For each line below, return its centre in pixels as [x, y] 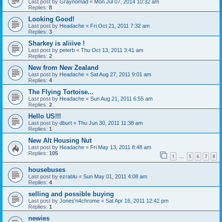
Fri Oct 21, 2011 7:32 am [120, 26]
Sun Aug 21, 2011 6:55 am [121, 99]
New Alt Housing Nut [60, 141]
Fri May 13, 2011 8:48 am [121, 147]
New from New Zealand [63, 68]
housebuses [47, 169]
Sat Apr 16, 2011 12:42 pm [137, 200]
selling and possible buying [71, 194]
